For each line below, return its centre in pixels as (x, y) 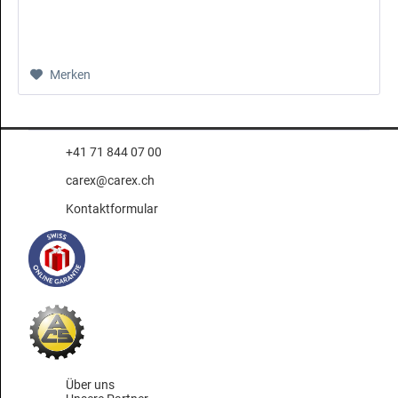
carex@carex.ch (110, 181)
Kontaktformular (112, 209)
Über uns (90, 385)
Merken (71, 75)
